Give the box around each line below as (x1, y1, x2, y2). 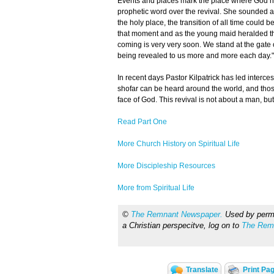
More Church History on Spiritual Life (117, 139, 240, 149)
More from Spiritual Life (117, 183, 194, 193)
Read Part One (117, 117, 167, 127)
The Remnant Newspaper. (131, 210, 223, 220)
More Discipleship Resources (117, 161, 215, 171)
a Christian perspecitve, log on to (122, 221, 242, 231)
